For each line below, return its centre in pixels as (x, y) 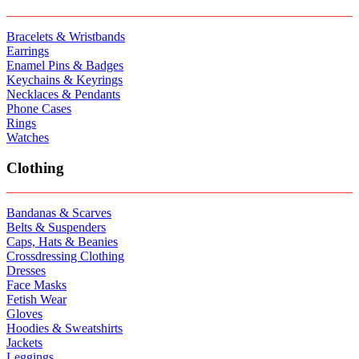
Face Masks (36, 284)
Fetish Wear (36, 299)
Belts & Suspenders (56, 227)
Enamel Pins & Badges (65, 65)
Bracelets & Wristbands (66, 36)
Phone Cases (39, 108)
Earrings (28, 50)
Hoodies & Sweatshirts (65, 328)
